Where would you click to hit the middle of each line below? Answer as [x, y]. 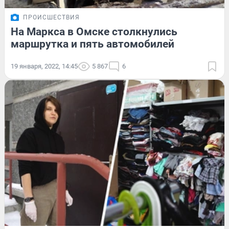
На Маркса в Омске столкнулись [94, 31]
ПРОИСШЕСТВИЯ [51, 17]
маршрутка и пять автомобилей [93, 44]
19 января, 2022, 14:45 [44, 66]
